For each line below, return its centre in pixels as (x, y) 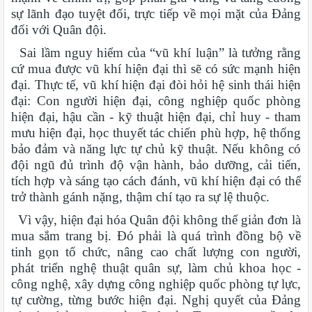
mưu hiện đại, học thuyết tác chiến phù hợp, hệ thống (156, 133)
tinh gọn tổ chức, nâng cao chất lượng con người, (156, 252)
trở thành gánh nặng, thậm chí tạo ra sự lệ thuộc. (140, 197)
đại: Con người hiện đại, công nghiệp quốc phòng (156, 101)
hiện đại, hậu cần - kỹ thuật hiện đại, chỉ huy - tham (156, 117)
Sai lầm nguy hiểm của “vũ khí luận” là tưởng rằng (156, 53)
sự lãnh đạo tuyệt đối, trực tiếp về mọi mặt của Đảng (156, 14)
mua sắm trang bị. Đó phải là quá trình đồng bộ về (156, 236)
